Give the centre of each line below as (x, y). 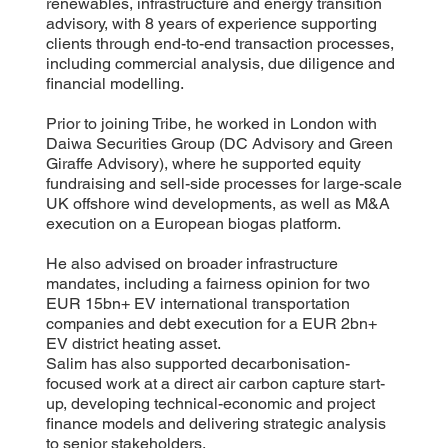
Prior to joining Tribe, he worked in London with (211, 123)
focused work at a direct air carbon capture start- (215, 383)
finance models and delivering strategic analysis (215, 423)
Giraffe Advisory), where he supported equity (203, 163)
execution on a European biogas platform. (193, 223)
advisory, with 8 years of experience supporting (211, 23)
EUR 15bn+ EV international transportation (197, 303)
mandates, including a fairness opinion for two (207, 283)
